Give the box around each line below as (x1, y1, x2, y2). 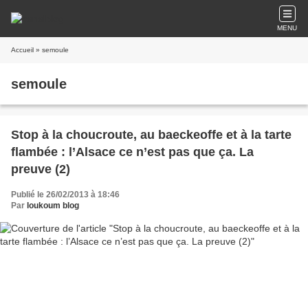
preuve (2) (11, 162, 70, 176)
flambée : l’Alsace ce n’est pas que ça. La (11, 145, 254, 159)
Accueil (11, 46, 34, 54)
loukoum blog (27, 201, 79, 210)
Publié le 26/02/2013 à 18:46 (11, 190, 120, 199)
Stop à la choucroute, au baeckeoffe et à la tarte (11, 128, 291, 142)
